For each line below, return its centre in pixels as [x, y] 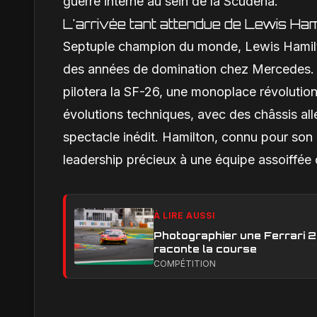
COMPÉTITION [185, 264]
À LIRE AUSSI [185, 215]
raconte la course [205, 249]
